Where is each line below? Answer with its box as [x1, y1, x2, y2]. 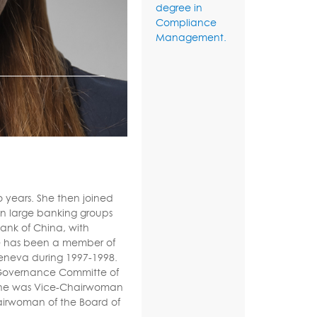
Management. [155, 31, 226, 43]
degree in [155, 1, 202, 13]
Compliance [155, 16, 217, 28]
